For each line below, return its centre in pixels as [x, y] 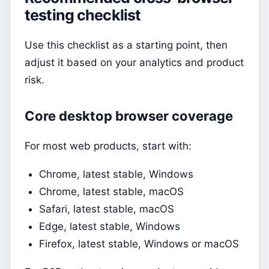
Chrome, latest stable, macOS [111, 192]
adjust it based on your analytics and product [134, 63]
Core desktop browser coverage [129, 116]
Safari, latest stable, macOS [107, 209]
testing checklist [83, 15]
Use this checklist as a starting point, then [126, 45]
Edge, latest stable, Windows [110, 227]
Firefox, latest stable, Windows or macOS [139, 244]
